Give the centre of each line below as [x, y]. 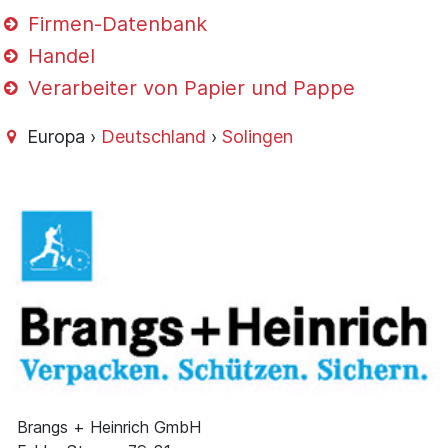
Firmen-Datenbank [115, 24]
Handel [59, 56]
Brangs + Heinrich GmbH [109, 427]
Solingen [258, 136]
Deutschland [154, 136]
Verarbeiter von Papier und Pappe [189, 88]
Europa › [62, 136]
